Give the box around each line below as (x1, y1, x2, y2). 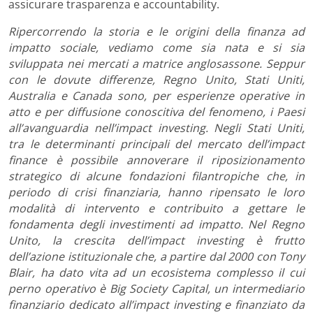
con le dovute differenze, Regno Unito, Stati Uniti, (8, 71, 305, 87)
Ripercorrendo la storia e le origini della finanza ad (8, 23, 305, 39)
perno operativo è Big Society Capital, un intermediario (8, 280, 305, 296)
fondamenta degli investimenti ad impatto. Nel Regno (8, 216, 305, 232)
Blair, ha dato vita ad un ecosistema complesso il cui (8, 264, 305, 280)
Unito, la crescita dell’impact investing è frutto (8, 232, 305, 248)
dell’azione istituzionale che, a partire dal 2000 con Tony (8, 248, 305, 264)
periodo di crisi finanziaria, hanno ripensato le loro (8, 184, 305, 200)
